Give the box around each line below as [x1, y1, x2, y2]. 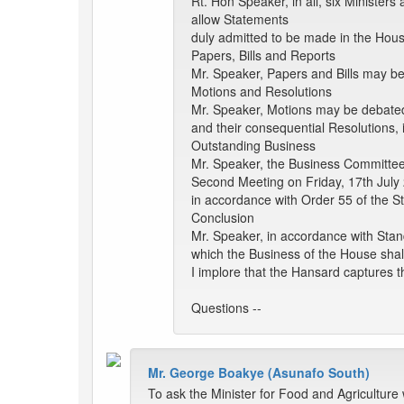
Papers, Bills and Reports [191, 46, 335, 65]
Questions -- [191, 298, 262, 317]
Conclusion [191, 208, 254, 227]
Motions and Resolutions [191, 82, 332, 101]
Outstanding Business [191, 136, 316, 155]
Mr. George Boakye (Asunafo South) [148, 363, 370, 382]
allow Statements [191, 10, 289, 29]
